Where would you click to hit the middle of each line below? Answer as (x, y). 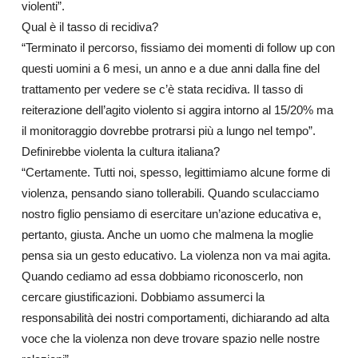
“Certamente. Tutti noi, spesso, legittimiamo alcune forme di (175, 172)
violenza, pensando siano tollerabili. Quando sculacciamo (170, 193)
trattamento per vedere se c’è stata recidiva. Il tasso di (162, 89)
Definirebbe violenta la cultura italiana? (120, 151)
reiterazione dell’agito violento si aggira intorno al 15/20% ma (177, 110)
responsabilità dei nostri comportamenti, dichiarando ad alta (175, 318)
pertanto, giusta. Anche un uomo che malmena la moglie (167, 235)
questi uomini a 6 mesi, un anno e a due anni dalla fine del (170, 68)
